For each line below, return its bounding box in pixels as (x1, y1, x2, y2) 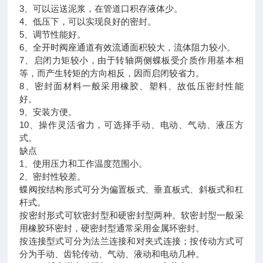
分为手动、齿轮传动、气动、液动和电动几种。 (19, 249, 205, 259)
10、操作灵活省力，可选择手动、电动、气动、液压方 (19, 120, 244, 130)
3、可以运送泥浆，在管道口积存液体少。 (19, 4, 183, 14)
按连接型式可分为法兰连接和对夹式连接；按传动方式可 (19, 236, 244, 246)
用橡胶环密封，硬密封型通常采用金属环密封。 (19, 223, 205, 233)
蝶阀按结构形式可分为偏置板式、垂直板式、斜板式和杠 (19, 184, 244, 194)
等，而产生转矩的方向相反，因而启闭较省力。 (19, 68, 205, 78)
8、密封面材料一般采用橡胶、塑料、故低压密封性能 (19, 81, 244, 91)
